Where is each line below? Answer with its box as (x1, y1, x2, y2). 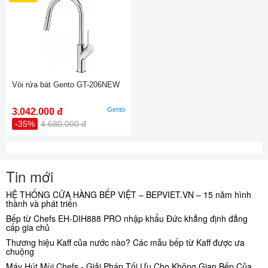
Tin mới (6, 165, 53, 187)
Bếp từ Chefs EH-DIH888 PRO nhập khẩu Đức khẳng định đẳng (6, 212, 248, 224)
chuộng (6, 245, 34, 257)
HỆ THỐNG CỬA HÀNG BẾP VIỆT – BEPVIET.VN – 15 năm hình (6, 188, 251, 200)
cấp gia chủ (6, 221, 50, 233)
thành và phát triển (6, 197, 77, 209)
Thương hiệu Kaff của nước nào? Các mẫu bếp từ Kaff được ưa (6, 236, 245, 248)
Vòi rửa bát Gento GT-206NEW (12, 80, 120, 89)
